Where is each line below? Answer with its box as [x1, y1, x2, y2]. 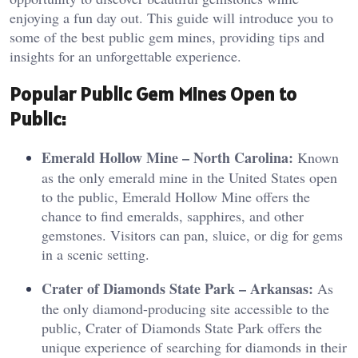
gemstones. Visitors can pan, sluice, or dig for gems [42, 225, 343, 245]
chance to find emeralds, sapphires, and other [42, 205, 304, 225]
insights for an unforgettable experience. [10, 46, 241, 66]
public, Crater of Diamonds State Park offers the [42, 317, 322, 337]
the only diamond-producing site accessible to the [42, 298, 329, 318]
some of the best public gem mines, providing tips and [10, 26, 324, 46]
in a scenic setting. [42, 244, 149, 264]
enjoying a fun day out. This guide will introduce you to [10, 7, 333, 27]
